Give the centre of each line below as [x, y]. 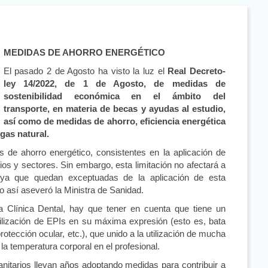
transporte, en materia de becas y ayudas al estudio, [114, 109]
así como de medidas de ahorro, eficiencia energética [114, 121]
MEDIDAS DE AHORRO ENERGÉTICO [84, 52]
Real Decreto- [197, 71]
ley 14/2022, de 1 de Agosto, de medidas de [114, 83]
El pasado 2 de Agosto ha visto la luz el [86, 71]
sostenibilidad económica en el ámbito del [114, 96]
